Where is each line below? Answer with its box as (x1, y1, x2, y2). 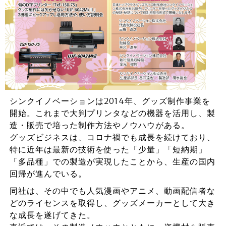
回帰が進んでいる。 (9, 168, 87, 179)
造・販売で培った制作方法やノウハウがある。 (9, 120, 190, 130)
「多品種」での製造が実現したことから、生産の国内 (9, 156, 215, 166)
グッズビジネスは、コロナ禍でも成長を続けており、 (9, 132, 215, 142)
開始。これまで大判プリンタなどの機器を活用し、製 (9, 107, 215, 118)
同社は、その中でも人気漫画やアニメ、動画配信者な (9, 185, 215, 196)
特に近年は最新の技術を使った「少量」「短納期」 (9, 144, 207, 154)
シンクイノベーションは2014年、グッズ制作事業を (9, 95, 210, 106)
